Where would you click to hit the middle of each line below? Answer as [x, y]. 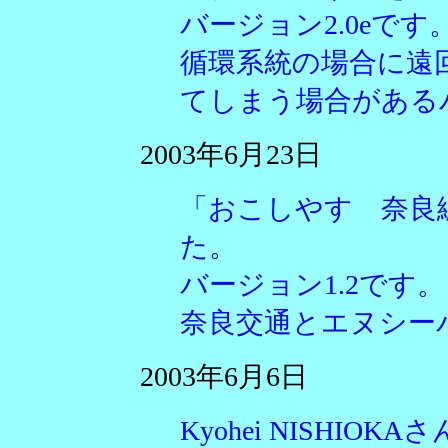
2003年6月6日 [224, 376]
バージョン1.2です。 [312, 284]
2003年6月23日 [231, 154]
